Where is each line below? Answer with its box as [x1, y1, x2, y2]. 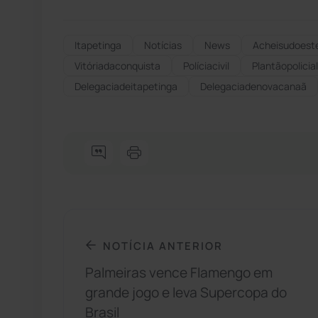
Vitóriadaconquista [75, 58, 160, 72]
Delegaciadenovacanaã [200, 79, 307, 93]
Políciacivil [183, 58, 229, 72]
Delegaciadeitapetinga [75, 79, 177, 93]
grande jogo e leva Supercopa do [85, 283, 287, 302]
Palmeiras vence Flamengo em [85, 263, 273, 283]
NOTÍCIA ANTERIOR [103, 238, 223, 253]
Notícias [144, 38, 182, 52]
